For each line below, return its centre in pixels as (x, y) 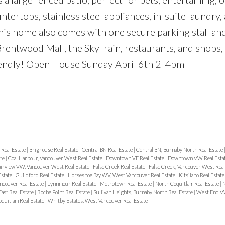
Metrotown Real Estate (126, 184)
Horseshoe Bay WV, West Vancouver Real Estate (122, 175)
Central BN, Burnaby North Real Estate (180, 150)
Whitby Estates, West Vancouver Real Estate (97, 201)
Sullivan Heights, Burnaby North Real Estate (143, 192)
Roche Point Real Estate (64, 192)
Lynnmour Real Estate (72, 184)
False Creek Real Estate (119, 167)
